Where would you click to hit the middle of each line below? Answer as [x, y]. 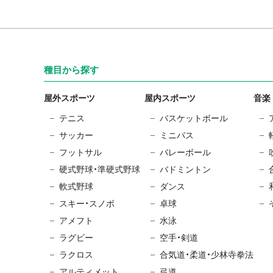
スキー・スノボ [87, 204]
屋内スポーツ [170, 98]
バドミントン [185, 170]
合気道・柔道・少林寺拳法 [207, 255]
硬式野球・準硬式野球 [100, 170]
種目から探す [71, 70]
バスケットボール [194, 119]
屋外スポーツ [69, 98]
